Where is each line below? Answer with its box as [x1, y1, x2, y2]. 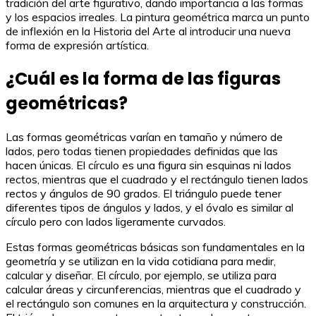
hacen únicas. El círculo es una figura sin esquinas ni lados [6, 157, 291, 172]
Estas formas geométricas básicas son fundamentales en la [6, 239, 305, 254]
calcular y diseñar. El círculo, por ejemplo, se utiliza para [6, 267, 276, 282]
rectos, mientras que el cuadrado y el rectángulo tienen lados [6, 171, 308, 186]
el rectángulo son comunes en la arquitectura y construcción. [6, 296, 306, 310]
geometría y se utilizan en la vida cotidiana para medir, [6, 253, 276, 268]
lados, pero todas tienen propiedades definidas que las [6, 143, 278, 158]
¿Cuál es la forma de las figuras [6, 66, 281, 90]
